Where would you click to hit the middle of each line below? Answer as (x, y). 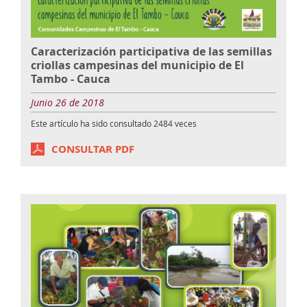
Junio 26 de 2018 (67, 103)
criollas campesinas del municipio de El (137, 65)
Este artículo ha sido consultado (92, 124)
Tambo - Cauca (71, 79)
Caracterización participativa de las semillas (151, 52)
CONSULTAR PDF (93, 149)
